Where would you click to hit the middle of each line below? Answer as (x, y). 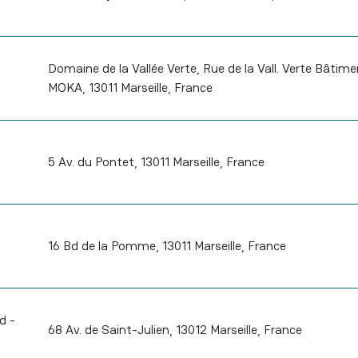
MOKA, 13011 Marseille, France (130, 88)
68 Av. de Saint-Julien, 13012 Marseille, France (175, 330)
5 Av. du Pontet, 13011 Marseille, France (156, 162)
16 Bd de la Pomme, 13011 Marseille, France (167, 246)
